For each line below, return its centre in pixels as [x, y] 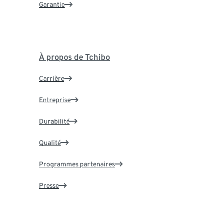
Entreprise [54, 100]
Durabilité [54, 121]
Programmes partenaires [77, 164]
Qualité [50, 142]
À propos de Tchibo [74, 57]
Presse [49, 185]
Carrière [51, 78]
